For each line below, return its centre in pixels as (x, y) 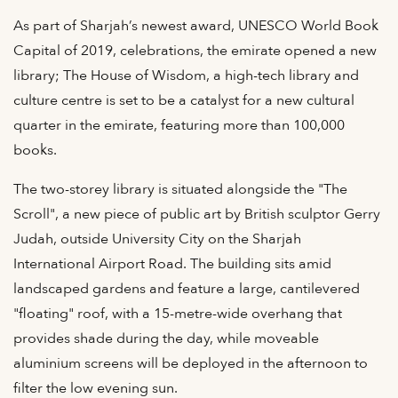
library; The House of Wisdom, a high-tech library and (186, 75)
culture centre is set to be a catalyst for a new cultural (184, 100)
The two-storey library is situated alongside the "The (180, 189)
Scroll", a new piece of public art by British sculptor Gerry (197, 214)
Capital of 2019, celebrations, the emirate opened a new (195, 50)
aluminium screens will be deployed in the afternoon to (191, 363)
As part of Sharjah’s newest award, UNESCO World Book (196, 25)
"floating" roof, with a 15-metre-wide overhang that (178, 313)
